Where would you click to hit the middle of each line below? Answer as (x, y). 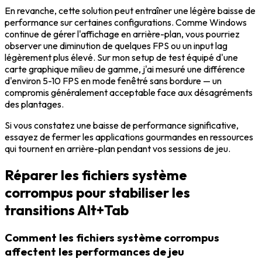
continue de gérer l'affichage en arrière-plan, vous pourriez (122, 34)
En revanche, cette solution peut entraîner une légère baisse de (130, 11)
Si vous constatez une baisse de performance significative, (122, 125)
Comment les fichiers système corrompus (112, 238)
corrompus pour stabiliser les (97, 193)
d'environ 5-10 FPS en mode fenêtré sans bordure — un (113, 81)
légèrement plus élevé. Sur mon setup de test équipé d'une (121, 58)
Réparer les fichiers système (96, 175)
